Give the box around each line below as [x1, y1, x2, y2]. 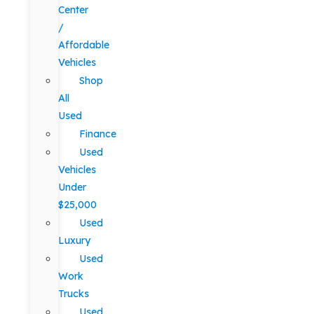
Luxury [57, 234, 90, 247]
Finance [78, 128, 116, 140]
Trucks [57, 287, 89, 300]
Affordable [57, 39, 109, 51]
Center [57, 4, 88, 16]
